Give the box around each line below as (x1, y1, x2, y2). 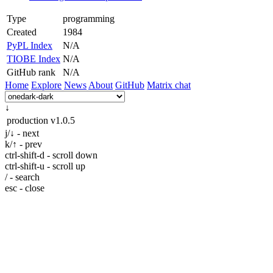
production (7, 115, 48, 126)
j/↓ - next (5, 127, 39, 138)
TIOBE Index (7, 53, 60, 64)
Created (7, 26, 37, 37)
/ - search (5, 171, 40, 182)
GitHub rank (7, 66, 55, 77)
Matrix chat (147, 79, 191, 90)
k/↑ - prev (5, 138, 42, 149)
